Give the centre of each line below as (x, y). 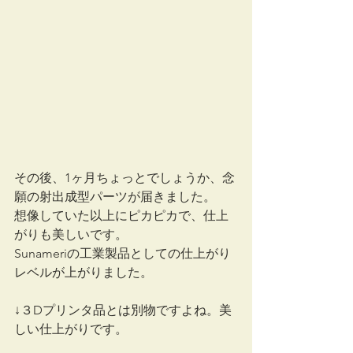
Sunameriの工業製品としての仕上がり (123, 253)
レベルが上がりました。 (84, 272)
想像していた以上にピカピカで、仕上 (121, 215)
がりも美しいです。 (71, 234)
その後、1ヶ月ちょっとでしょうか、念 (124, 177)
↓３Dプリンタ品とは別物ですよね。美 (123, 310)
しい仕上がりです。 (71, 329)
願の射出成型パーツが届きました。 (115, 196)
